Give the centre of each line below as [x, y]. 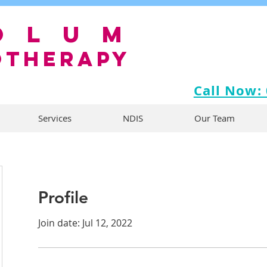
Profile [63, 197]
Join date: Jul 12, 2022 [85, 223]
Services [55, 118]
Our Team [215, 118]
